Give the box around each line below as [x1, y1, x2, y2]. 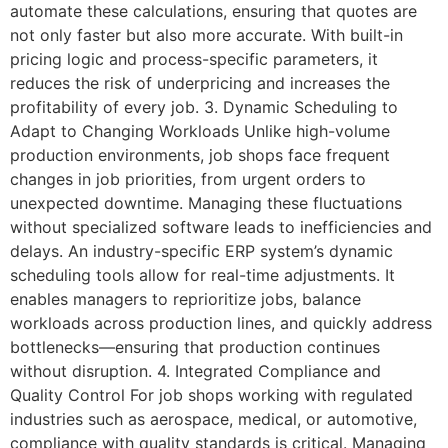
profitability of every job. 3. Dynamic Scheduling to [10, 97, 398, 118]
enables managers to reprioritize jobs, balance [10, 289, 361, 310]
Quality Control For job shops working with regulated [10, 385, 413, 406]
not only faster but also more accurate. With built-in [10, 25, 403, 46]
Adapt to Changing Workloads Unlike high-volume [10, 121, 390, 142]
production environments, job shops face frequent [10, 145, 390, 166]
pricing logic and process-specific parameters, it [10, 49, 378, 70]
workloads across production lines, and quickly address [10, 313, 432, 334]
